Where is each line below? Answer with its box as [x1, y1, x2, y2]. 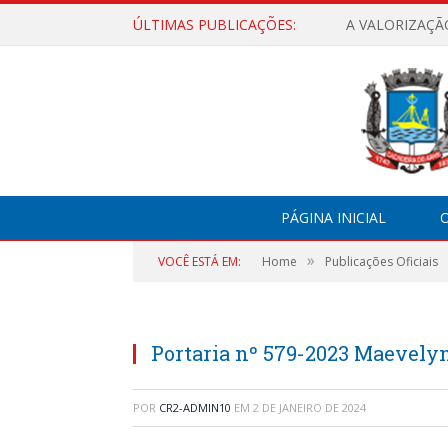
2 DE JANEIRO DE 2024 [253, 400, 366, 415]
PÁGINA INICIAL [280, 208, 386, 227]
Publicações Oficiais [325, 253, 438, 270]
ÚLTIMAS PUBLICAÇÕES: [133, 15, 296, 34]
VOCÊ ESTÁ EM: [158, 253, 241, 270]
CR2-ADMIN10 [159, 400, 231, 415]
